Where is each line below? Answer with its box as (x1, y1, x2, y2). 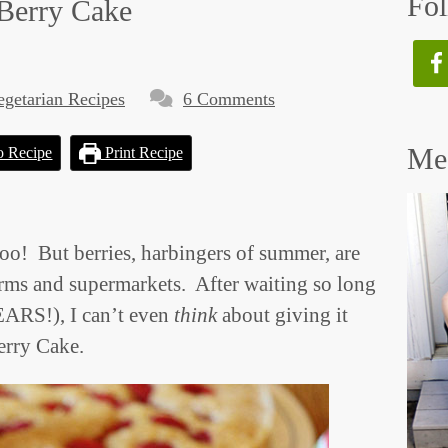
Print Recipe (100, 144, 183, 162)
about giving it (217, 303, 348, 327)
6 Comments (183, 89, 275, 109)
